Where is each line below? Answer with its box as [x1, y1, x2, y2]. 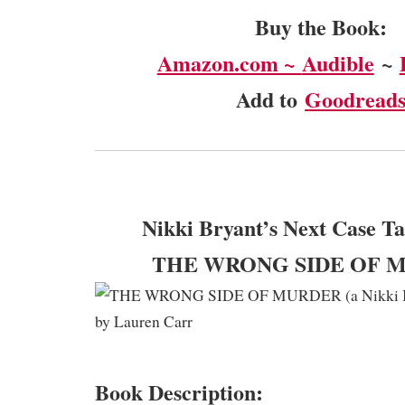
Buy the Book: [255, 10, 388, 42]
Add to [236, 82, 306, 115]
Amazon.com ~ [156, 46, 302, 79]
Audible [301, 46, 374, 79]
